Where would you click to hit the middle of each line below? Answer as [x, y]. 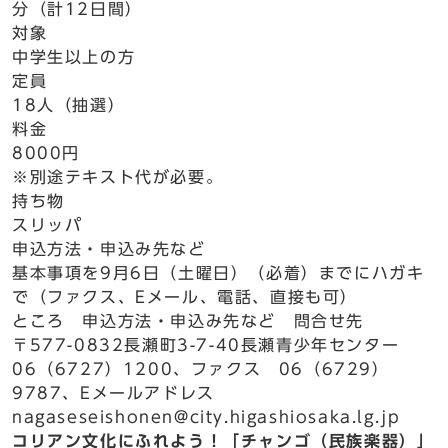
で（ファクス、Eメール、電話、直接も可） [185, 297]
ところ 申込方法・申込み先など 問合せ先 [188, 321]
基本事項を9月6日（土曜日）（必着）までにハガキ [218, 273]
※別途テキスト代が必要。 [118, 177]
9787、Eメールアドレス [122, 393]
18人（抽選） [69, 105]
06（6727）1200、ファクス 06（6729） [201, 369]
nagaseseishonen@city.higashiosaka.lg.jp [206, 417]
